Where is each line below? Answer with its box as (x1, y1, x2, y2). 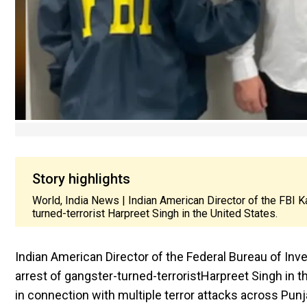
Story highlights (32, 170, 130, 187)
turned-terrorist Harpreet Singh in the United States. (32, 206, 278, 220)
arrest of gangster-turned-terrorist (15, 268, 201, 283)
